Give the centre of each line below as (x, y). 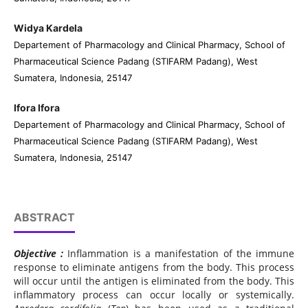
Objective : (38, 254)
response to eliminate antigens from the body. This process (154, 267)
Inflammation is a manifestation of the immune (179, 254)
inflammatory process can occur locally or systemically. (154, 295)
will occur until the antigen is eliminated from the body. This (154, 281)
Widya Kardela (48, 28)
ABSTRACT (44, 218)
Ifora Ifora (36, 108)
